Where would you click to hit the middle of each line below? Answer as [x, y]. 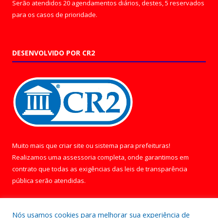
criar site [72, 145]
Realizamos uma [37, 157]
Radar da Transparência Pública [120, 202]
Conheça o [29, 202]
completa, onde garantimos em [142, 157]
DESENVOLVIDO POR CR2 [54, 53]
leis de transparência [156, 169]
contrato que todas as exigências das [68, 169]
